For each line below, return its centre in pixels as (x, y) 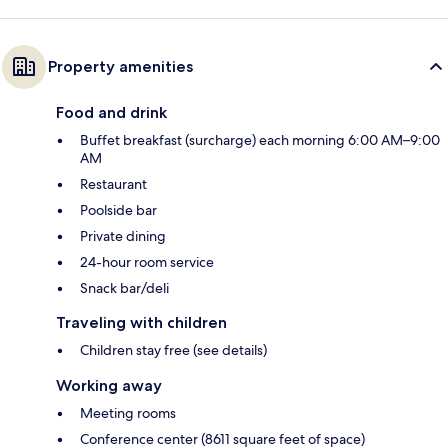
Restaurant (113, 183)
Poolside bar (118, 209)
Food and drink (111, 112)
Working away (109, 385)
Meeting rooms (128, 412)
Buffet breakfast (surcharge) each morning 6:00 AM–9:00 (260, 139)
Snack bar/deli (124, 287)
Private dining (123, 235)
